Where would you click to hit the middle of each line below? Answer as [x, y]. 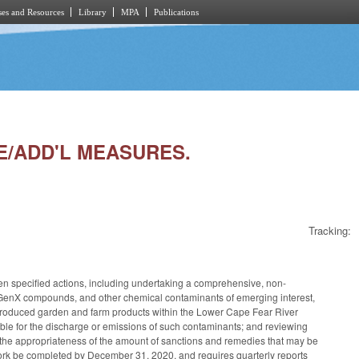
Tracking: [330, 231]
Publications [176, 12]
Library [93, 12]
